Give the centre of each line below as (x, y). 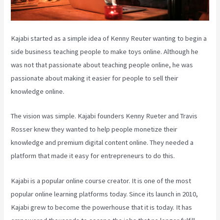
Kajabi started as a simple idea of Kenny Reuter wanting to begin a (109, 39)
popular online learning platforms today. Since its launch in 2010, (105, 194)
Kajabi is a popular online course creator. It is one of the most (101, 180)
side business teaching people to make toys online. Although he (105, 52)
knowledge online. (38, 92)
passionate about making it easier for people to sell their (95, 78)
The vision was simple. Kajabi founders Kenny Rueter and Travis (104, 116)
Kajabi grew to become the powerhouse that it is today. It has (102, 207)
